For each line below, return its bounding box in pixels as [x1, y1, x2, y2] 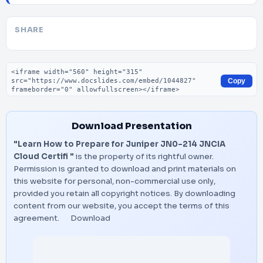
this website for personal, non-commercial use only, [14, 176, 215, 186]
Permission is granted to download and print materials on [14, 164, 236, 174]
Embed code [5, 62, 65, 74]
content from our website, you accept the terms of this [14, 201, 230, 211]
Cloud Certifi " [14, 151, 74, 161]
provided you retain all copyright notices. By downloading [14, 188, 235, 198]
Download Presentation [71, 120, 192, 132]
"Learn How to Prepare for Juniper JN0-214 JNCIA [14, 139, 225, 149]
